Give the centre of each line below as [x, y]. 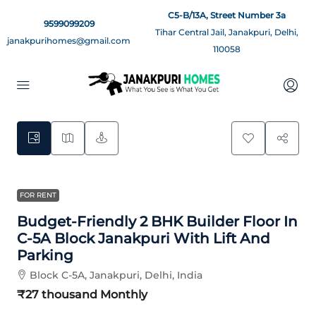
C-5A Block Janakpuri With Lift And [144, 238]
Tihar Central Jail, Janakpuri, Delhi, [227, 32]
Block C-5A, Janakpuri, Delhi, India [116, 275]
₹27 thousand [57, 294]
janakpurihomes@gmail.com [69, 41]
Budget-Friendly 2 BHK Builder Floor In [157, 221]
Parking [45, 255]
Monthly [122, 294]
